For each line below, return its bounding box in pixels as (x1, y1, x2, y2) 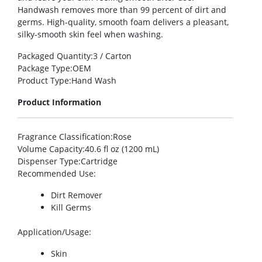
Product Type (18, 75, 69, 87)
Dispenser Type (18, 156, 78, 167)
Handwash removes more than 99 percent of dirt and (18, 4, 226, 16)
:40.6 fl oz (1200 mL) (82, 143, 159, 155)
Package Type (18, 63, 70, 74)
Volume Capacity (18, 143, 82, 155)
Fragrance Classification (18, 131, 111, 143)
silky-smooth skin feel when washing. (18, 29, 163, 40)
